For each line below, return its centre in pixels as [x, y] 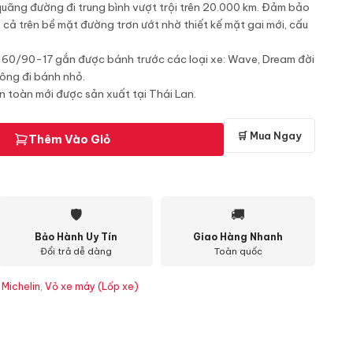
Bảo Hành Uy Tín [76, 237]
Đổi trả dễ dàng [76, 251]
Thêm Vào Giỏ [69, 139]
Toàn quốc [238, 251]
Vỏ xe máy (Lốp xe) [92, 286]
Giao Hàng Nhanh [238, 237]
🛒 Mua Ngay [269, 136]
